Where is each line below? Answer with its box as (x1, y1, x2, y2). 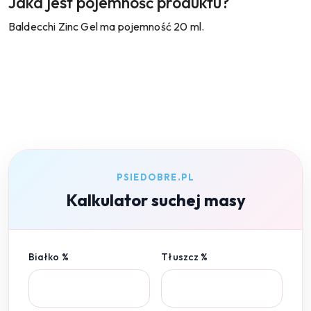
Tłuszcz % (161, 250, 208, 263)
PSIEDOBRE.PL (116, 171, 195, 183)
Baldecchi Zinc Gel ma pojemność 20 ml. (8, 19, 205, 33)
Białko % (28, 250, 69, 263)
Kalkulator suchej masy (65, 189, 246, 210)
